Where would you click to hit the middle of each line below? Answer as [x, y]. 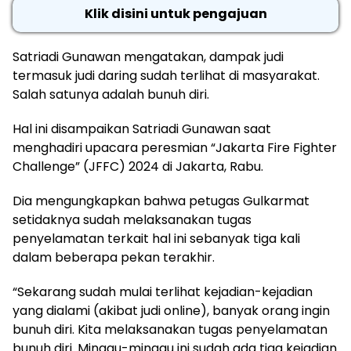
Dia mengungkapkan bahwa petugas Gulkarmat [161, 201]
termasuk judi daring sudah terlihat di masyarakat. [166, 75]
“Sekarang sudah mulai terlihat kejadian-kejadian [163, 291]
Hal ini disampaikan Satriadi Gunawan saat [142, 128]
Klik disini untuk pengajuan [175, 14]
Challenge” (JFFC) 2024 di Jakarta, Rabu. [138, 166]
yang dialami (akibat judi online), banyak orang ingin [171, 310]
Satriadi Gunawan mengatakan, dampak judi [148, 56]
